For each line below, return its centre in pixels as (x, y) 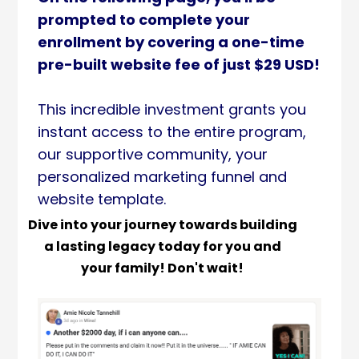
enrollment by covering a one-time (171, 42)
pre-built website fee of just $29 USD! (179, 65)
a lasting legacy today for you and (162, 246)
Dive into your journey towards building (162, 225)
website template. (102, 199)
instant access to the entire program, (172, 132)
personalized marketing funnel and (162, 177)
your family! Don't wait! (162, 268)
